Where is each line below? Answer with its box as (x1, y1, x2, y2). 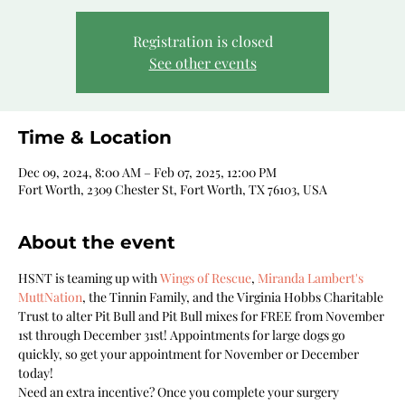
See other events (148, 52, 257, 72)
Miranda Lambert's (258, 268, 366, 287)
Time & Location (18, 126, 172, 148)
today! (18, 363, 53, 381)
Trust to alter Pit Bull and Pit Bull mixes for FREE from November (18, 306, 387, 325)
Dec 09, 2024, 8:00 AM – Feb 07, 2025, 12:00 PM (18, 163, 277, 181)
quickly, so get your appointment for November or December (18, 344, 362, 363)
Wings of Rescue (160, 268, 251, 287)
